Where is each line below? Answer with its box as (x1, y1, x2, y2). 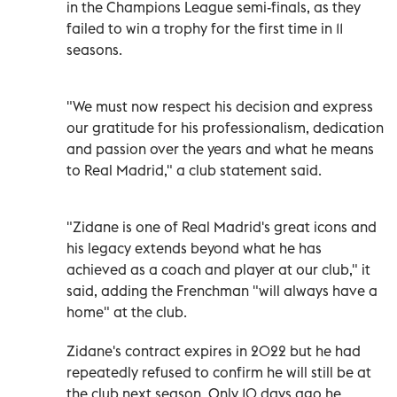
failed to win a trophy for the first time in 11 (66, 19, 343, 37)
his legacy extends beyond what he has (66, 238, 322, 257)
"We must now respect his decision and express (66, 97, 373, 115)
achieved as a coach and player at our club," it (66, 260, 370, 278)
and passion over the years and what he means (66, 139, 374, 158)
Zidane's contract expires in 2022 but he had (66, 341, 361, 360)
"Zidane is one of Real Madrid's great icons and (66, 217, 377, 236)
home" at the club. (66, 302, 187, 321)
